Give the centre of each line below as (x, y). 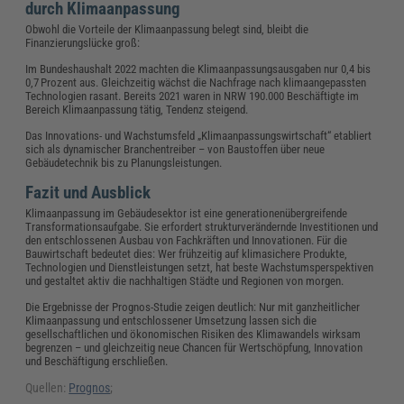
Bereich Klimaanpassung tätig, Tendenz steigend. (137, 109)
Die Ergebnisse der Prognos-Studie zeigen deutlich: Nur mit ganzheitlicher (193, 307)
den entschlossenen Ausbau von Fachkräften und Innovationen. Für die (187, 240)
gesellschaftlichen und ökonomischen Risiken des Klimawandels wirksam (193, 334)
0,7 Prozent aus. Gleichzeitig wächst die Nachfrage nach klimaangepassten (196, 82)
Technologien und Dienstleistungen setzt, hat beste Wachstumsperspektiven (200, 267)
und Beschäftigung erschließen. (97, 361)
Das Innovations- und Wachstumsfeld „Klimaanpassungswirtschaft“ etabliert (199, 135)
